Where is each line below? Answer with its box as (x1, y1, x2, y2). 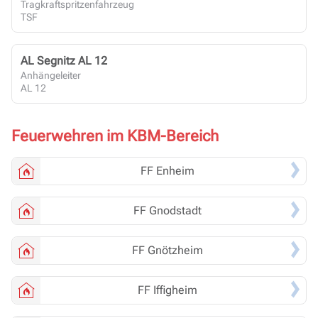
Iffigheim (153, 283, 197, 297)
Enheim (156, 164, 194, 178)
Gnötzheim (148, 243, 203, 258)
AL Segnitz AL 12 (21, 54, 107, 68)
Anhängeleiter (21, 70, 81, 82)
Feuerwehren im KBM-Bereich (11, 127, 219, 146)
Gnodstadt (149, 204, 202, 218)
